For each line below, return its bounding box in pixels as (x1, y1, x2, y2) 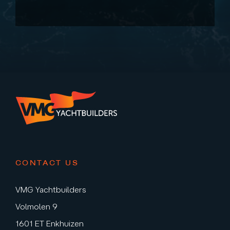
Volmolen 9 (15, 202, 57, 212)
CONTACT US (15, 159, 79, 167)
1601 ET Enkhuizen (15, 219, 84, 228)
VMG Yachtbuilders (15, 185, 86, 195)
